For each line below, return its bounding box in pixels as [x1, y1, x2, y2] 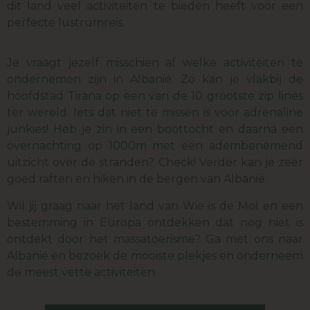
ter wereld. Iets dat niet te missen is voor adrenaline [7, 106, 303, 120]
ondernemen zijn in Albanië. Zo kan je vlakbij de [7, 73, 303, 86]
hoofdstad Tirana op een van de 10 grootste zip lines [7, 89, 303, 103]
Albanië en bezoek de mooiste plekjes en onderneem [7, 248, 303, 262]
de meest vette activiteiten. [7, 265, 157, 279]
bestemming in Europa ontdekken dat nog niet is [7, 215, 303, 229]
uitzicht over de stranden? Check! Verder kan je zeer [7, 156, 303, 170]
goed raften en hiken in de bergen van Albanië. [7, 172, 267, 186]
